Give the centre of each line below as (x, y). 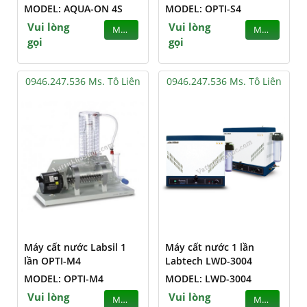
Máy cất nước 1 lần (210, 247)
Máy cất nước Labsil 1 (75, 247)
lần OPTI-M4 (52, 261)
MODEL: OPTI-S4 (203, 9)
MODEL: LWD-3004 (208, 279)
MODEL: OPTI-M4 (64, 279)
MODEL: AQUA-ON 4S (73, 9)
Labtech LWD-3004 (209, 261)
